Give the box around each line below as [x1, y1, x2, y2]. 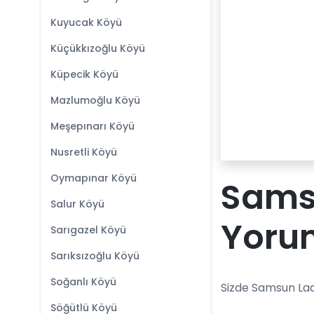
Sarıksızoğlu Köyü [50, 249, 139, 263]
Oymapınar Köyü [50, 171, 137, 185]
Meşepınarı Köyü [50, 119, 135, 133]
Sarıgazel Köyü [50, 223, 126, 237]
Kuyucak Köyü [50, 15, 122, 29]
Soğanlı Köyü [50, 275, 116, 289]
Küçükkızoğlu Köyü [50, 41, 145, 55]
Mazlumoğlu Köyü [50, 93, 140, 107]
